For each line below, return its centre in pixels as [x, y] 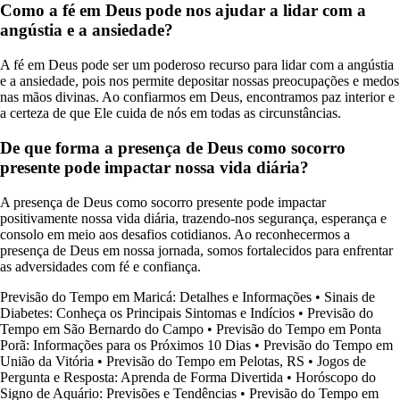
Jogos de [342, 361]
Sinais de [350, 296]
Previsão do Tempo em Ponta [299, 329]
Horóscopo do [336, 377]
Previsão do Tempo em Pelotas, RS [205, 361]
